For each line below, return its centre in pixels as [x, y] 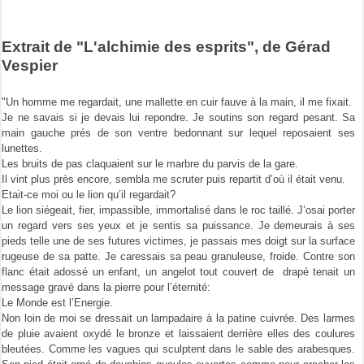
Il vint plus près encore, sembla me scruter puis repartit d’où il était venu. [173, 180]
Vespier [30, 65]
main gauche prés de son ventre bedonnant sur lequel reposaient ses [179, 133]
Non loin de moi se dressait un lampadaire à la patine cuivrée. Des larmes [179, 318]
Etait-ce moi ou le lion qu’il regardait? [89, 195]
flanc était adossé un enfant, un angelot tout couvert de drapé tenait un [179, 272]
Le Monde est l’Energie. [57, 303]
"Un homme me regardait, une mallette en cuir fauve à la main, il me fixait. [177, 102]
